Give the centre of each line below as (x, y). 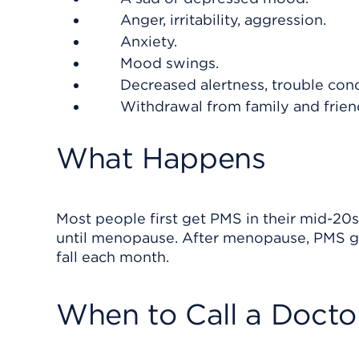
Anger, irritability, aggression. (223, 20)
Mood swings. (169, 63)
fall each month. (113, 257)
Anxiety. (149, 41)
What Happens (161, 158)
